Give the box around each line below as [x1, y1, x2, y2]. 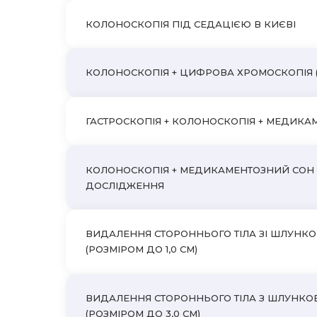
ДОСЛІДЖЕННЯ [86, 179, 165, 191]
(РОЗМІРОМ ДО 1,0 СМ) [86, 243, 198, 255]
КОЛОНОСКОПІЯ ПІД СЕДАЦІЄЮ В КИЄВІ [86, 18, 296, 30]
